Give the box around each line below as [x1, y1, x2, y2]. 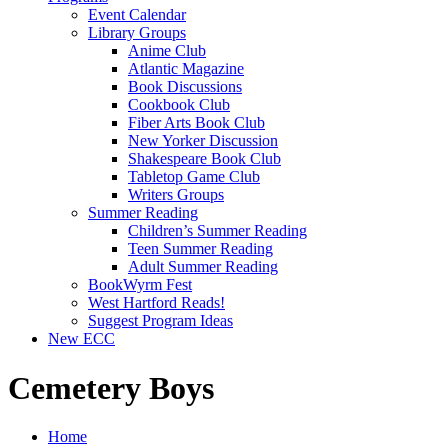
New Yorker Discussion [128, 132, 278, 150]
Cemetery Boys [8, 369, 214, 406]
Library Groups [88, 24, 186, 42]
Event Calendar [88, 6, 186, 24]
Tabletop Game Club [128, 168, 260, 186]
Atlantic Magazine [128, 60, 244, 78]
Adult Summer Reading [128, 258, 278, 276]
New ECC [48, 330, 115, 348]
